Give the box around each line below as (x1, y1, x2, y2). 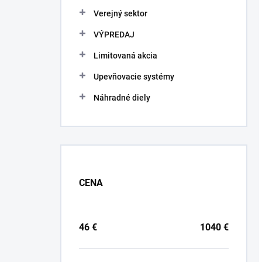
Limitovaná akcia (94, 51, 157, 60)
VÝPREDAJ (94, 30, 135, 39)
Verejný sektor (94, 9, 147, 18)
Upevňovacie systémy (94, 72, 174, 81)
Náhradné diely (94, 93, 150, 102)
